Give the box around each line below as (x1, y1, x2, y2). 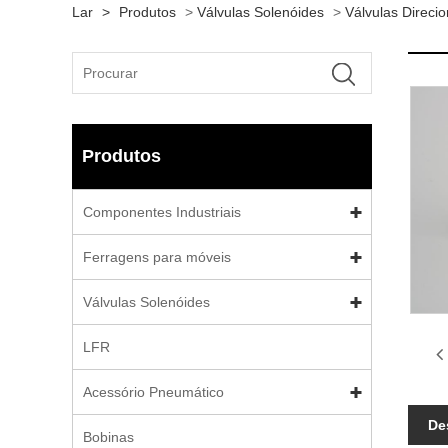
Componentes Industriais (83, 204, 241, 220)
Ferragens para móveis (83, 249, 231, 265)
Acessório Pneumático (83, 384, 224, 400)
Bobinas (83, 429, 134, 445)
